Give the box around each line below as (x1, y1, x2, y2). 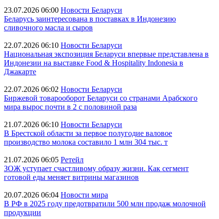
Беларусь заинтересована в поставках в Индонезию (4, 15, 176, 23)
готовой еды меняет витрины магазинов (4, 173, 139, 181)
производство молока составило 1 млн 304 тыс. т (4, 138, 168, 146)
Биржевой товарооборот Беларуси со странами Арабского (4, 94, 197, 102)
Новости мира (61, 191, 108, 199)
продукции (4, 208, 41, 217)
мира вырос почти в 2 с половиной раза (4, 103, 137, 111)
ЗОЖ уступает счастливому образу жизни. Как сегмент (4, 164, 189, 173)
